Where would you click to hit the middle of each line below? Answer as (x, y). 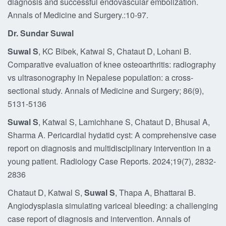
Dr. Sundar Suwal (41, 33)
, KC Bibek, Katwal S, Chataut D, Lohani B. (115, 51)
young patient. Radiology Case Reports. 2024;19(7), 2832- (112, 161)
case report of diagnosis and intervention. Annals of (99, 219)
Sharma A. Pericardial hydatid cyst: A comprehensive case (112, 135)
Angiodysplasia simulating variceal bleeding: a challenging (113, 206)
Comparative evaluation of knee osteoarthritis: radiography (112, 64)
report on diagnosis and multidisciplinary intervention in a (109, 148)
